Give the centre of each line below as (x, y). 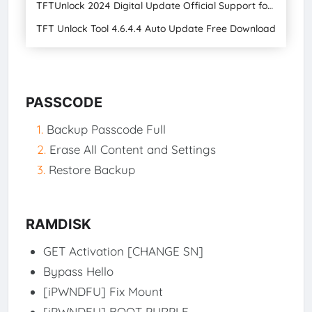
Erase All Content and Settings (132, 149)
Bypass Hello (78, 271)
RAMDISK (58, 224)
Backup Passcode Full (106, 129)
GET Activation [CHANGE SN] (123, 251)
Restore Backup (92, 169)
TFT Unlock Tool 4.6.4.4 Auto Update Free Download (156, 29)
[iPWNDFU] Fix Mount (103, 291)
